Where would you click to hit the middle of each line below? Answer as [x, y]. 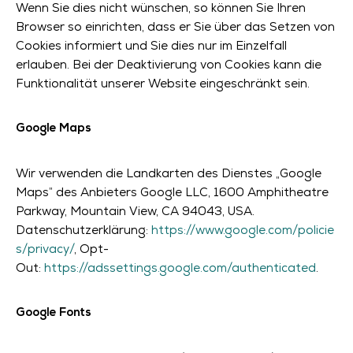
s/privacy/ [45, 249]
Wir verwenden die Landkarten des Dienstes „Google [169, 173]
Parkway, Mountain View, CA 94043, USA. [135, 211]
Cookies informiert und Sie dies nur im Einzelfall [151, 45]
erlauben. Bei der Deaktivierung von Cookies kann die [169, 64]
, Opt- [91, 249]
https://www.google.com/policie [243, 230]
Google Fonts [54, 313]
